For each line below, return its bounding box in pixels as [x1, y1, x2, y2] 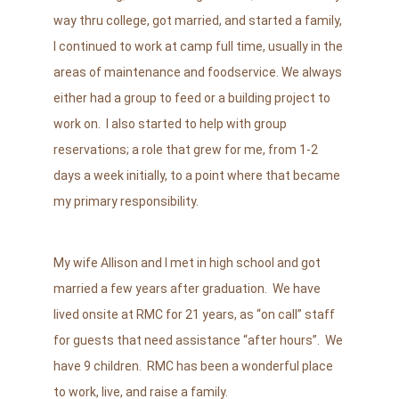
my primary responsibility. [53, 193, 199, 208]
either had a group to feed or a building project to [53, 90, 330, 105]
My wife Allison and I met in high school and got [53, 255, 321, 270]
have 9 [53, 358, 94, 373]
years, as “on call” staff [199, 306, 335, 322]
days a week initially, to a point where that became [53, 167, 340, 183]
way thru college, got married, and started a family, [53, 12, 342, 28]
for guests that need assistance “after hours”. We [53, 332, 343, 347]
